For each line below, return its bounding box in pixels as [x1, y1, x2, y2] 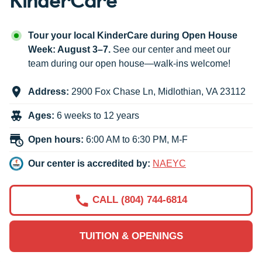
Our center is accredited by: [28, 158, 150, 169]
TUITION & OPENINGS [79, 230, 183, 242]
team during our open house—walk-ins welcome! [28, 58, 230, 69]
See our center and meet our [111, 44, 230, 55]
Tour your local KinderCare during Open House [28, 30, 237, 41]
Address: [28, 87, 69, 97]
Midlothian [158, 87, 201, 97]
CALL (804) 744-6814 [92, 194, 187, 206]
